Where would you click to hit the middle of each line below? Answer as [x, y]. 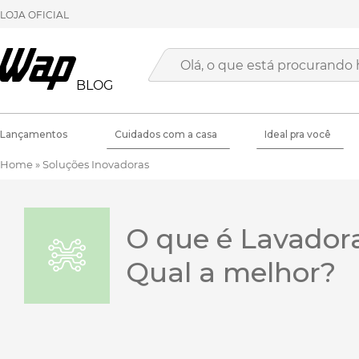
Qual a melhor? [230, 272]
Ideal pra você [298, 134]
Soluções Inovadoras [96, 164]
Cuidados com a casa [166, 134]
